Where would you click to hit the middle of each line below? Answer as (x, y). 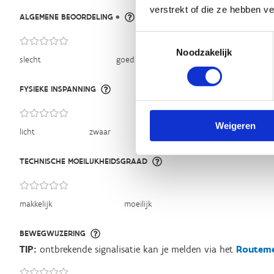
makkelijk (36, 204)
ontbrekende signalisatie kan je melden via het (136, 249)
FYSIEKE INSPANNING (58, 89)
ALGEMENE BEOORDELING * (70, 17)
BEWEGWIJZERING (53, 233)
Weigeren (235, 125)
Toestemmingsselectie (180, 38)
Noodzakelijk (204, 52)
